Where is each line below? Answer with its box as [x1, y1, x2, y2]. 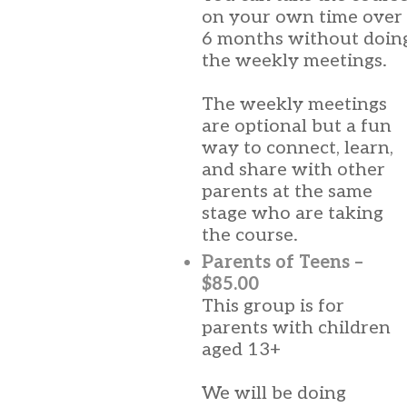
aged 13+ [202, 339, 281, 361]
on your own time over [202, 6, 402, 28]
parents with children [202, 317, 391, 339]
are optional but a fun [202, 115, 392, 137]
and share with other [202, 159, 385, 181]
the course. [202, 224, 298, 246]
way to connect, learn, [202, 137, 393, 159]
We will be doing [202, 382, 346, 404]
